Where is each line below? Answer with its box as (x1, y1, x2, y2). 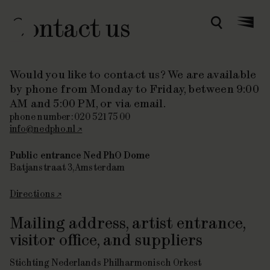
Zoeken (216, 20, 248, 33)
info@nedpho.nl (10, 123, 78, 134)
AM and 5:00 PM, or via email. (10, 96, 166, 111)
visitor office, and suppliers (10, 229, 202, 250)
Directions (10, 188, 57, 199)
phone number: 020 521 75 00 (10, 111, 131, 122)
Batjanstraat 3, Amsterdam (10, 162, 125, 173)
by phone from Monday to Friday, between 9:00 (10, 81, 259, 96)
